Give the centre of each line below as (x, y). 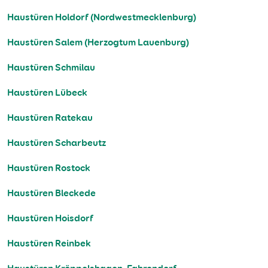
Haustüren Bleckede (51, 193)
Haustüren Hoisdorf (50, 218)
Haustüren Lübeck (47, 93)
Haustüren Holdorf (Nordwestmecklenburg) (102, 17)
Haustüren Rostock (49, 168)
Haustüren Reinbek (49, 243)
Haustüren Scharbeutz (57, 143)
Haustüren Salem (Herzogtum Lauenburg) (98, 42)
